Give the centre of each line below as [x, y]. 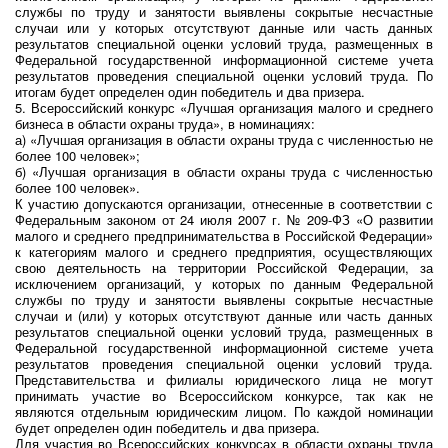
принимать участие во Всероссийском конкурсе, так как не [224, 395]
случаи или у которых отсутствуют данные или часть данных [224, 27]
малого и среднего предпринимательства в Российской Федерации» [224, 235]
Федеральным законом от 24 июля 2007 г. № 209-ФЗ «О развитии [224, 219]
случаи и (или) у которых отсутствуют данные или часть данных [224, 315]
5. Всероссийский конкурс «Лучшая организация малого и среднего [224, 107]
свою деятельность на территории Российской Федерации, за [224, 267]
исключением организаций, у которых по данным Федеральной [224, 283]
